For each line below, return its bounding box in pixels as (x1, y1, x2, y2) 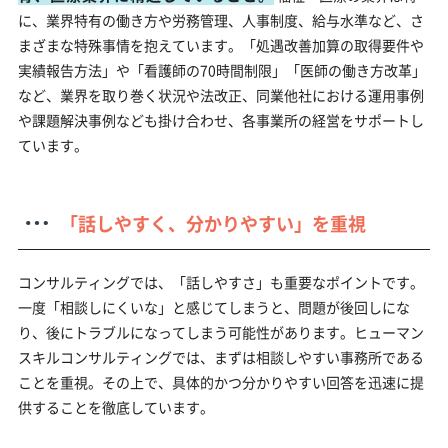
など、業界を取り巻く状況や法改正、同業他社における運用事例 (17, 84, 424, 105)
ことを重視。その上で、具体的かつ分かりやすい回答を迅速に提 (17, 371, 424, 392)
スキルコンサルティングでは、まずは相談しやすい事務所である (17, 346, 424, 367)
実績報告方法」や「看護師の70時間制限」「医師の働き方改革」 (17, 59, 426, 80)
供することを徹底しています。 (17, 396, 214, 417)
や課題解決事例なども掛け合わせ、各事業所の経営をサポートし (17, 109, 424, 130)
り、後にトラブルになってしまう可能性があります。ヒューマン (17, 321, 424, 342)
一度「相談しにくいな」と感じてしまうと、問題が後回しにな (17, 296, 410, 317)
